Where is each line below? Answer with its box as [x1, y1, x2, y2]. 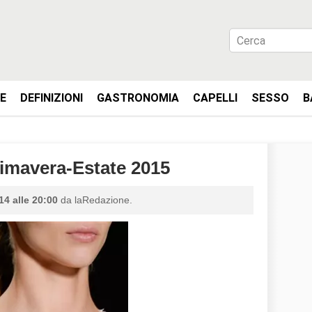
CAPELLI [193, 91, 237, 104]
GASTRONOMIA [97, 91, 179, 104]
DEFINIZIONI [20, 91, 83, 104]
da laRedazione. [58, 194, 132, 205]
